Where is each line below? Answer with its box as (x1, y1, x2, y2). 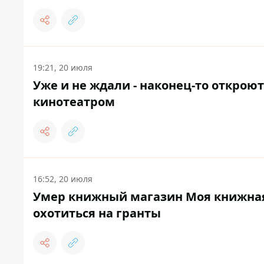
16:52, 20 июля (33, 173, 93, 185)
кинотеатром (33, 94, 115, 110)
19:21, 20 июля (33, 62, 93, 74)
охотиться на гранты (33, 205, 161, 222)
